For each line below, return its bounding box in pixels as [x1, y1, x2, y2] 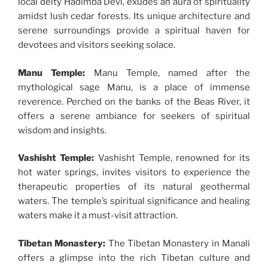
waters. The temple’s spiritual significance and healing [18, 196, 250, 207]
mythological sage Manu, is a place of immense [18, 81, 250, 93]
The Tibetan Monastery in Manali [105, 237, 251, 249]
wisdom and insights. [18, 124, 106, 136]
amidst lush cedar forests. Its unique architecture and [18, 11, 250, 22]
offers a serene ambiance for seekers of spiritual [18, 110, 250, 121]
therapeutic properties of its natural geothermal [18, 181, 250, 193]
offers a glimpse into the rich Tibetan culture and [18, 252, 250, 263]
